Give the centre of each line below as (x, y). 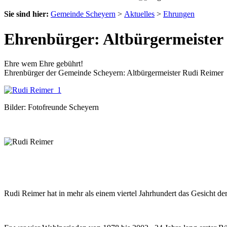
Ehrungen (179, 14)
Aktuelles (139, 14)
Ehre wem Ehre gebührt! (44, 63)
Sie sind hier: (26, 14)
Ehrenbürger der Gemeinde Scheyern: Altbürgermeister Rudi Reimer (114, 72)
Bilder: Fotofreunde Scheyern (51, 107)
